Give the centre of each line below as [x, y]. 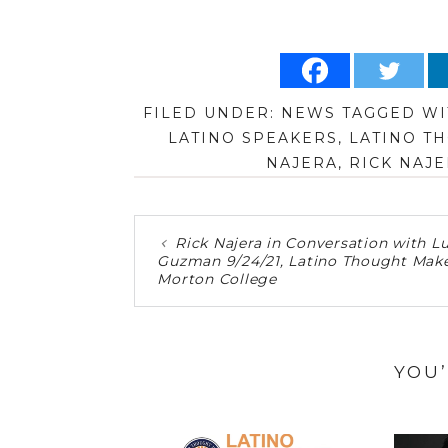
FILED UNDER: [211, 113]
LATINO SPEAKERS [253, 138]
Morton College [217, 278]
